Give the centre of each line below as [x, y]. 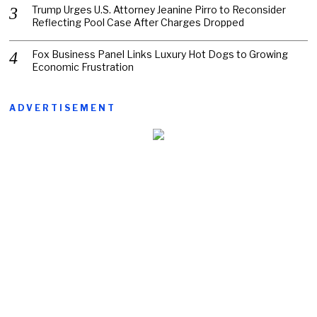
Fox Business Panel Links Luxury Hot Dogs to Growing [160, 54]
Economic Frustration [83, 67]
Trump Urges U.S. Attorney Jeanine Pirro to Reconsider [159, 9]
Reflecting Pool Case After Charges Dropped [138, 22]
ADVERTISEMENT [63, 108]
